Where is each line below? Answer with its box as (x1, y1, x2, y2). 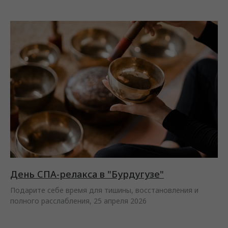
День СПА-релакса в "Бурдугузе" (10, 168, 164, 181)
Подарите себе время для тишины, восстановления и (10, 185, 198, 195)
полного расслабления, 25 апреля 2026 (10, 196, 147, 206)
